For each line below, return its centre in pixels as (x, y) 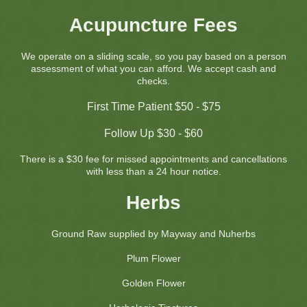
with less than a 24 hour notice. (153, 172)
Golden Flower (153, 283)
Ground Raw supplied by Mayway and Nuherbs (153, 234)
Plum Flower (153, 259)
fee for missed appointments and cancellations (186, 159)
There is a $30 (51, 159)
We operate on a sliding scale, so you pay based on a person (153, 57)
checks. (153, 81)
